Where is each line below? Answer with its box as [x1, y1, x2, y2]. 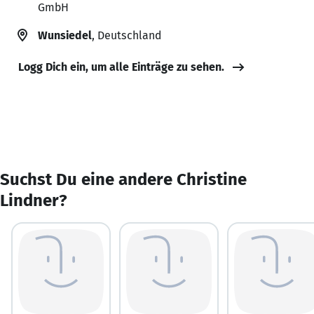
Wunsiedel [38, 28, 92, 42]
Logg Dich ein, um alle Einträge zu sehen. [18, 60, 224, 74]
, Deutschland [92, 28, 161, 42]
